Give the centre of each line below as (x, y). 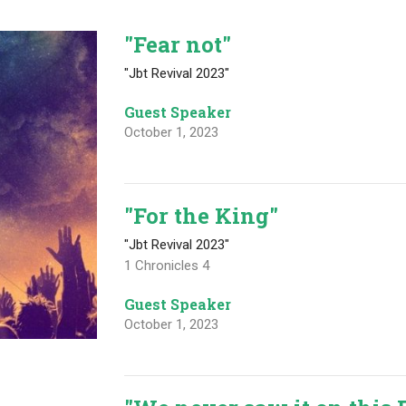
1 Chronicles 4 (167, 266)
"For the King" (202, 216)
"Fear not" (178, 45)
